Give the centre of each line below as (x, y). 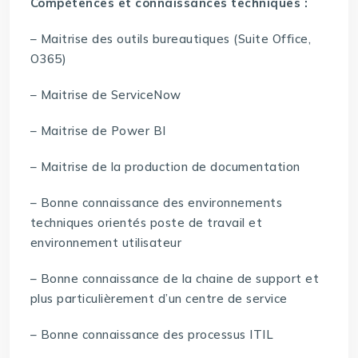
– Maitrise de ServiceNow (105, 95)
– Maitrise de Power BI (98, 131)
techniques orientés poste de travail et (146, 223)
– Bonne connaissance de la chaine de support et (175, 279)
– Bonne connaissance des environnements (156, 203)
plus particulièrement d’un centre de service (159, 299)
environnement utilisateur (106, 243)
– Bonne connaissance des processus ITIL (152, 335)
